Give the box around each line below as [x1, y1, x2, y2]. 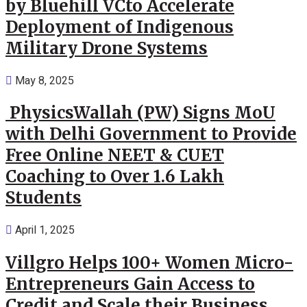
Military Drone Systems [5, 37, 208, 59]
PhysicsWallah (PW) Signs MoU [5, 102, 275, 124]
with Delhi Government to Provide [5, 123, 297, 145]
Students [5, 187, 82, 209]
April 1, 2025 [12, 222, 75, 239]
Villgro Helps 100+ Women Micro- [5, 252, 293, 274]
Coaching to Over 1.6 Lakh [5, 166, 224, 188]
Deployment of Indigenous [5, 16, 234, 38]
